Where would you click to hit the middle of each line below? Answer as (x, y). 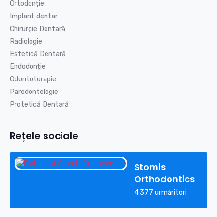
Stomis (150, 167)
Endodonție (28, 67)
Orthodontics (164, 179)
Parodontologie (34, 92)
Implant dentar (34, 16)
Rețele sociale (44, 136)
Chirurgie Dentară (38, 29)
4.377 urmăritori (160, 193)
